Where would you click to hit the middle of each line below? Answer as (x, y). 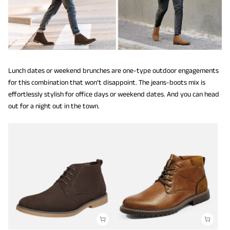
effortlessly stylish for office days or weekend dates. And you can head (114, 94)
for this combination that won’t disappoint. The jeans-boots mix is (107, 82)
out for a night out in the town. (54, 106)
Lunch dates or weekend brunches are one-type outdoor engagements (113, 70)
